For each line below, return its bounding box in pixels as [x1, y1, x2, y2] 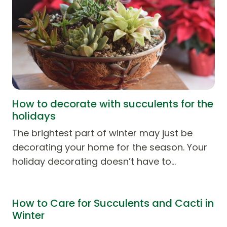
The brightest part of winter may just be [12, 126, 193, 139]
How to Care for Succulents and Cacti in [12, 196, 214, 210]
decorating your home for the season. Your [12, 140, 207, 154]
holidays [12, 108, 56, 123]
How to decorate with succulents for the [12, 96, 213, 111]
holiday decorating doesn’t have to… [12, 155, 176, 168]
